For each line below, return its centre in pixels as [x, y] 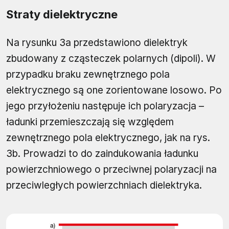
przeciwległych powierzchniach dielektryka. [104, 186]
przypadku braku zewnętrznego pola [88, 75]
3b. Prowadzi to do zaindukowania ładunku [102, 154]
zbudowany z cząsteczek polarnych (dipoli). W [111, 59]
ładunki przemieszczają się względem [90, 122]
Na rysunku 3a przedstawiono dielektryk [97, 43]
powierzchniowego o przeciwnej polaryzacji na [111, 170]
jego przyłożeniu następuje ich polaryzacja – [105, 106]
